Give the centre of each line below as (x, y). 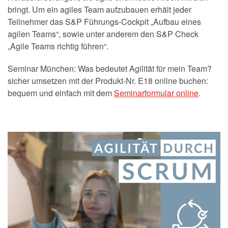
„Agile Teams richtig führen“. (58, 46)
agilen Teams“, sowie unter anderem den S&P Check (103, 34)
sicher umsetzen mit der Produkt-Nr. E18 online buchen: (108, 81)
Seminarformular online (156, 93)
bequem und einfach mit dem (61, 93)
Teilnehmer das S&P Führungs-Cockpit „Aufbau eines (104, 22)
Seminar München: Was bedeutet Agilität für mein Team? (110, 68)
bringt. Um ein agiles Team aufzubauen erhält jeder (99, 9)
